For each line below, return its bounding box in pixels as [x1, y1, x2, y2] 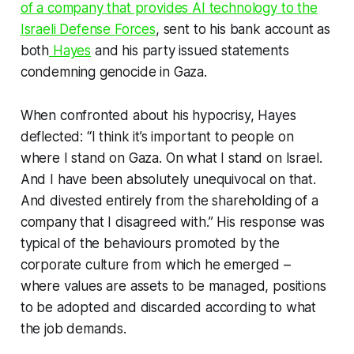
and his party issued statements [91, 42, 289, 58]
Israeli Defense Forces [20, 21, 156, 37]
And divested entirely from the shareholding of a [20, 192, 318, 209]
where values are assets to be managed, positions [20, 277, 326, 294]
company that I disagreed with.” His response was [20, 213, 325, 230]
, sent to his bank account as [155, 21, 331, 37]
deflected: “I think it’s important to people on [20, 128, 294, 145]
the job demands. [20, 320, 130, 337]
